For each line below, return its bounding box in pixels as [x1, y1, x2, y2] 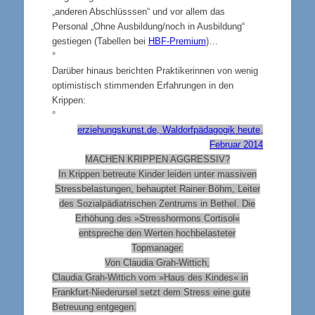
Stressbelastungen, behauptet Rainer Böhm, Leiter [54, 183, 260, 194]
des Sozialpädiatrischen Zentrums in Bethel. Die [59, 198, 256, 209]
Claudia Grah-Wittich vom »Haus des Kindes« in [51, 271, 248, 283]
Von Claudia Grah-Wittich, [105, 257, 210, 268]
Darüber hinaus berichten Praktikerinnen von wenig [51, 65, 258, 76]
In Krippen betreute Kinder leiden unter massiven [58, 168, 257, 179]
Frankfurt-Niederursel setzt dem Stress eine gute [51, 286, 250, 297]
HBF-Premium [148, 35, 206, 46]
